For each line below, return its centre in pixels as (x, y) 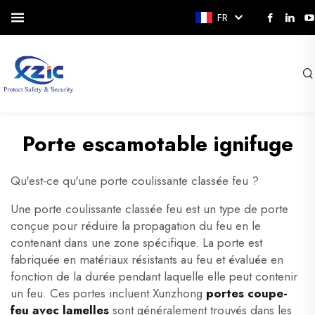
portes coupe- (247, 293)
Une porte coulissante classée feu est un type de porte (149, 209)
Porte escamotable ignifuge (157, 144)
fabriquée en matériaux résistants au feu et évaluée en (147, 259)
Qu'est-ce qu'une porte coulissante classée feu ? (135, 181)
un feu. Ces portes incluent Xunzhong (108, 293)
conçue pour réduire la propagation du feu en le (136, 226)
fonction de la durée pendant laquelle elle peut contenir (154, 276)
